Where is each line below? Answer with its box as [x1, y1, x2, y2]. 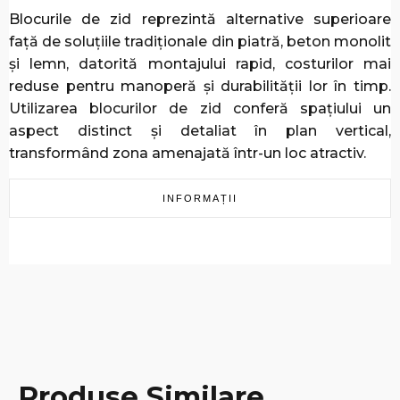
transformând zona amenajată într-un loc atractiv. [9, 145, 366, 162]
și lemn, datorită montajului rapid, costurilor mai [9, 55, 391, 73]
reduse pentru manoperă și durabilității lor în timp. [9, 78, 391, 96]
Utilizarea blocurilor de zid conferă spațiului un [9, 100, 391, 118]
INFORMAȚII [162, 193, 237, 204]
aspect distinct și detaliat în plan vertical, [9, 122, 391, 140]
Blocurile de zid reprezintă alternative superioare [9, 11, 391, 29]
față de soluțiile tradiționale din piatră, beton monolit [9, 33, 391, 51]
